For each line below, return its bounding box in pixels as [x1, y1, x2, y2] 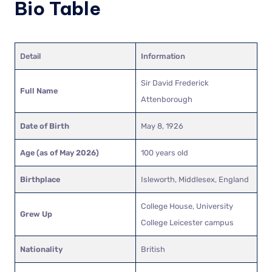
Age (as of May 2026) [20, 148, 99, 157]
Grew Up [20, 209, 52, 219]
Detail [20, 51, 41, 61]
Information [141, 51, 185, 61]
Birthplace [20, 174, 60, 184]
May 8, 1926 [141, 121, 183, 131]
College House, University [141, 201, 233, 211]
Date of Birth [20, 121, 69, 131]
